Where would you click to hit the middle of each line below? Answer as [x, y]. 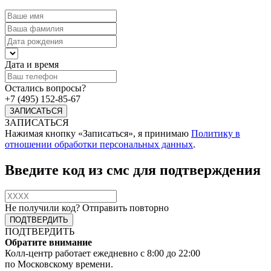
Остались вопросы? [45, 88]
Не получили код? [44, 208]
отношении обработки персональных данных [99, 144]
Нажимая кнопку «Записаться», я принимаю [98, 133]
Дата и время [32, 64]
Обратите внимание [48, 243]
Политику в [216, 133]
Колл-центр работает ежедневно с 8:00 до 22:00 [103, 253]
